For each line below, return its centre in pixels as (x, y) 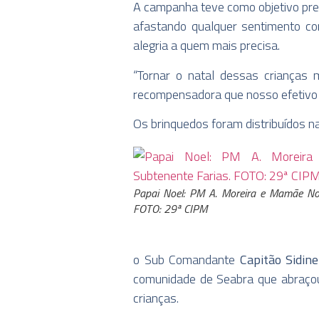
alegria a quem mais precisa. (206, 46)
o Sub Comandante (187, 259)
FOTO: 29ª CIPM (170, 209)
